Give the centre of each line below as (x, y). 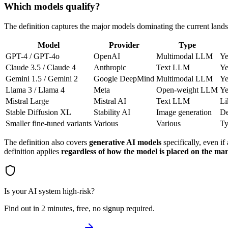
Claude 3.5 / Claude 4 (41, 68)
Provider (124, 45)
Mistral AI (110, 101)
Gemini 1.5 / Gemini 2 (42, 79)
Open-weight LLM (187, 90)
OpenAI (107, 56)
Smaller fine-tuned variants (49, 124)
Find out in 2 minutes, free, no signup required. (79, 209)
